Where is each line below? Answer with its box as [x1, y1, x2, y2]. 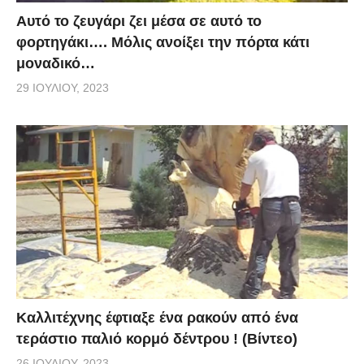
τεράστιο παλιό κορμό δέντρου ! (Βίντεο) [16, 331, 297, 348]
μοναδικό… [16, 54, 95, 71]
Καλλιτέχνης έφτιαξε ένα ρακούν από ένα [16, 310, 298, 327]
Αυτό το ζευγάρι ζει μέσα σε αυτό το [16, 12, 262, 29]
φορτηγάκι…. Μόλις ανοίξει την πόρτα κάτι [16, 33, 310, 50]
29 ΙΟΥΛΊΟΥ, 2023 [16, 80, 109, 94]
